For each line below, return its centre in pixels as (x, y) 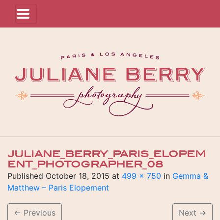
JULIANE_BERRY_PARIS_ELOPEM (107, 154)
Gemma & (190, 176)
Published (27, 176)
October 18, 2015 (78, 176)
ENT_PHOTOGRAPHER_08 (85, 165)
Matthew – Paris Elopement (58, 188)
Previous (38, 213)
